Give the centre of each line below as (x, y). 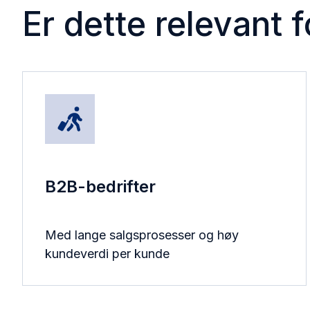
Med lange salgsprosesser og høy (142, 235)
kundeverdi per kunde (108, 254)
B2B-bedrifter (101, 187)
